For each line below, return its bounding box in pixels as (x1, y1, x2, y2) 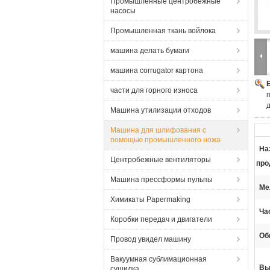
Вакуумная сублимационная (110, 255, 207, 263)
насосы (110, 7, 136, 15)
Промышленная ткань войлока (110, 27, 216, 35)
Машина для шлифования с (110, 126, 206, 134)
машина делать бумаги (110, 46, 189, 55)
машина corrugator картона (110, 66, 203, 75)
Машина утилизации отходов (110, 106, 211, 115)
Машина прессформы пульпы (110, 175, 213, 184)
